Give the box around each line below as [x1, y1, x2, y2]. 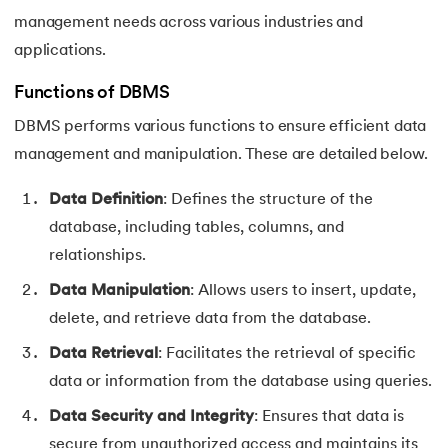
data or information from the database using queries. [49, 374, 432, 391]
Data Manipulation [49, 283, 190, 300]
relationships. [49, 248, 146, 265]
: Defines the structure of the [163, 192, 373, 209]
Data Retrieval [49, 346, 158, 363]
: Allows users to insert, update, [190, 283, 416, 300]
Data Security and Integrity [49, 409, 254, 426]
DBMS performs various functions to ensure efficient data [14, 119, 427, 136]
